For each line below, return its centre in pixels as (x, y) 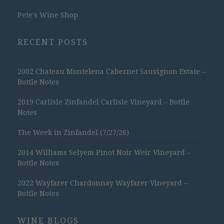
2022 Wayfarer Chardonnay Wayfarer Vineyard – (102, 183)
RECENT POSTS (53, 42)
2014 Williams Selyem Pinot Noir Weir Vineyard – (104, 152)
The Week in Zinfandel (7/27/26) (73, 132)
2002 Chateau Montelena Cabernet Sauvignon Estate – (111, 71)
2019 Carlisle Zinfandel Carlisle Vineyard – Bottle (103, 102)
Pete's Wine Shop (48, 15)
